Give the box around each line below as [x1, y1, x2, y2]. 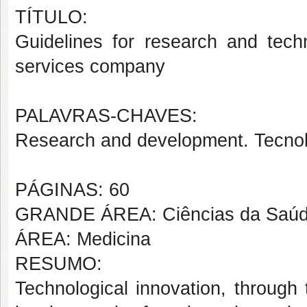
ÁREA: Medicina [15, 229, 151, 249]
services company [15, 56, 165, 77]
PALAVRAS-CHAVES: [15, 106, 197, 126]
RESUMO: [15, 254, 102, 274]
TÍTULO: [15, 7, 88, 27]
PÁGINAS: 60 [15, 180, 130, 200]
